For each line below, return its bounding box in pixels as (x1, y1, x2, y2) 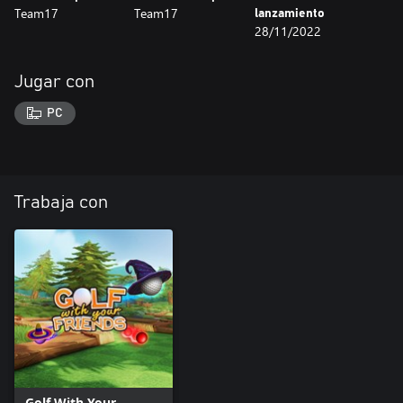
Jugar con (14, 73, 94, 91)
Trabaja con (14, 193, 108, 211)
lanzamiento (254, 7, 325, 20)
